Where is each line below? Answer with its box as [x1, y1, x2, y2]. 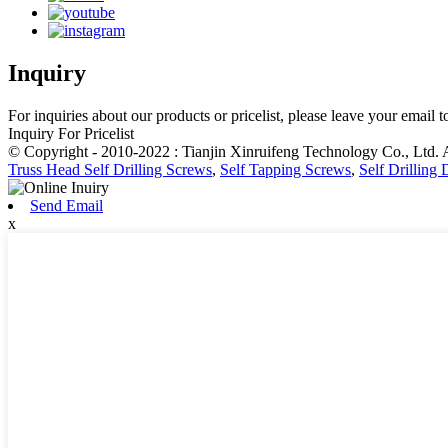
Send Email [30, 197, 103, 215]
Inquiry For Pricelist [8, 125, 134, 143]
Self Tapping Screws [220, 161, 351, 179]
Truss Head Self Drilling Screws [8, 161, 212, 179]
